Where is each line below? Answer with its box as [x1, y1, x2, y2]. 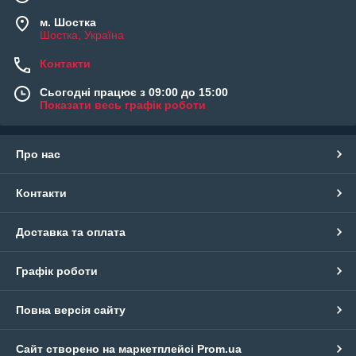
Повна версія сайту [16, 304, 126, 317]
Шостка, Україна [40, 29, 124, 42]
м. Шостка [40, 16, 96, 29]
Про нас [16, 148, 60, 161]
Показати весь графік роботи [40, 99, 206, 112]
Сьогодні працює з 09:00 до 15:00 [40, 86, 228, 99]
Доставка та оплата [16, 226, 126, 239]
